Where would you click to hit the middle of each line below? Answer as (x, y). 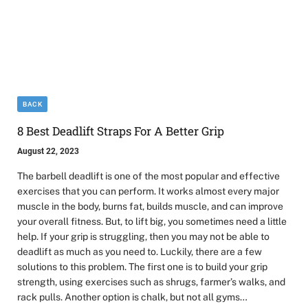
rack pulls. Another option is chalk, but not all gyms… (132, 297)
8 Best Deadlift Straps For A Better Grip (121, 131)
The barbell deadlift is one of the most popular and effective (148, 176)
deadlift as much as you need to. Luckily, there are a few (140, 252)
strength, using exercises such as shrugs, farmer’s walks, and (151, 282)
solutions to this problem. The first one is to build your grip (142, 267)
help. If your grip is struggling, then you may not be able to (143, 237)
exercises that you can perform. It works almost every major (148, 191)
